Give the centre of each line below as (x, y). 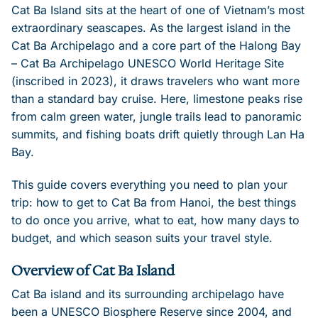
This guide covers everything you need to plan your (149, 184)
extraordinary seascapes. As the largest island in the (151, 28)
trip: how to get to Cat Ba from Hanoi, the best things (154, 202)
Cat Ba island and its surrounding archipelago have (148, 294)
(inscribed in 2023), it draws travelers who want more (155, 81)
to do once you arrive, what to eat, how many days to (155, 220)
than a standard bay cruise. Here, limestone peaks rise (157, 99)
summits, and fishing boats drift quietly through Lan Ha (158, 134)
